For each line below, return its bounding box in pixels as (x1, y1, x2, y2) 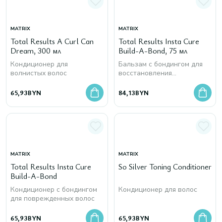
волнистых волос (10, 68, 67, 78)
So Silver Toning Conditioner (118, 161, 212, 172)
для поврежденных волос (10, 194, 95, 203)
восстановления (118, 68, 172, 78)
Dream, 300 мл (10, 45, 61, 56)
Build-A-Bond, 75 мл (118, 45, 187, 56)
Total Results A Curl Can (10, 36, 94, 47)
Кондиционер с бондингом (10, 185, 97, 194)
